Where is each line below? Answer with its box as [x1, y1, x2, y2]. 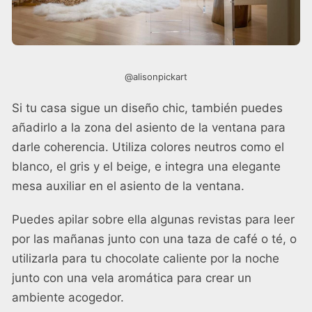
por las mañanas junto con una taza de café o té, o [12, 231, 297, 246]
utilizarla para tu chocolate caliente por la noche [12, 251, 279, 265]
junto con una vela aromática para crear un [12, 270, 251, 285]
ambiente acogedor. [12, 290, 124, 304]
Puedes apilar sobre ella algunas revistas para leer [12, 212, 295, 226]
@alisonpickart [125, 70, 187, 82]
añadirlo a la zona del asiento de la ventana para [12, 120, 286, 134]
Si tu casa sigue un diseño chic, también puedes [12, 100, 283, 115]
